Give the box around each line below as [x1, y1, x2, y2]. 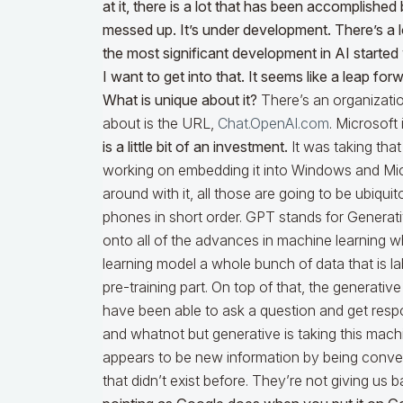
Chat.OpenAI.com [218, 114, 329, 133]
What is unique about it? [103, 91, 257, 110]
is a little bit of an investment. [103, 138, 288, 157]
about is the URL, [103, 114, 218, 133]
